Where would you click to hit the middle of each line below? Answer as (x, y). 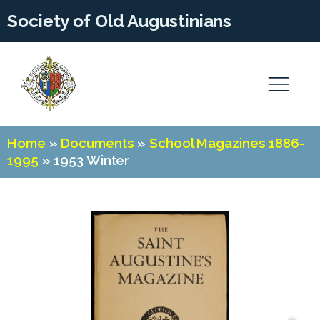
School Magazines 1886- (227, 143)
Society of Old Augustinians (120, 21)
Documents (97, 143)
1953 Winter (92, 160)
